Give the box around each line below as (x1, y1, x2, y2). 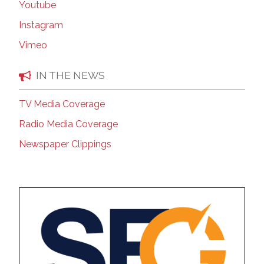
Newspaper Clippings (19, 138, 111, 150)
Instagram (19, 19, 63, 31)
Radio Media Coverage (19, 118, 118, 130)
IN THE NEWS (36, 69, 105, 82)
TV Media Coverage (19, 98, 105, 110)
